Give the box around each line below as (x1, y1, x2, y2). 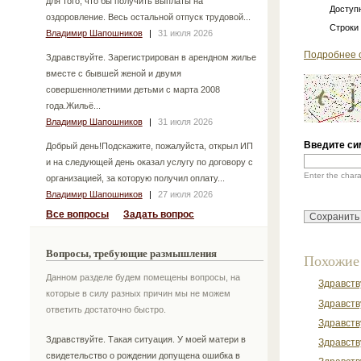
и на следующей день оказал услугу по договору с (45, 156, 253, 167)
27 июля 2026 (157, 189, 213, 199)
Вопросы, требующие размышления (46, 247, 217, 259)
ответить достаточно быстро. (46, 304, 166, 314)
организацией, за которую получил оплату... (45, 172, 225, 183)
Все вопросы (46, 208, 109, 220)
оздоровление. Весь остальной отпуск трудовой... (45, 11, 251, 22)
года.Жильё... (45, 100, 101, 110)
